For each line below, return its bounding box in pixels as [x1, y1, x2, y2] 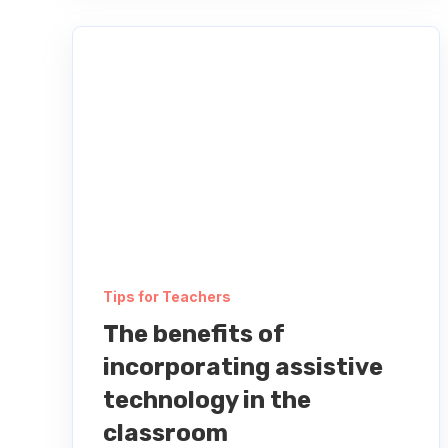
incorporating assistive [103, 353, 383, 382]
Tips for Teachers [103, 288, 231, 306]
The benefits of [103, 320, 285, 349]
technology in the [103, 386, 311, 415]
